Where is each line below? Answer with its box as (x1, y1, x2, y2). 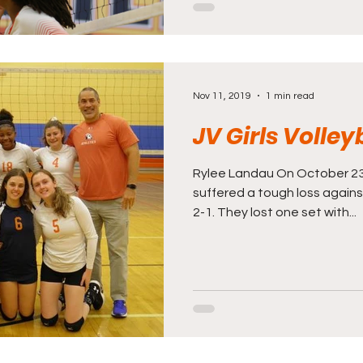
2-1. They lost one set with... (193, 206, 357, 219)
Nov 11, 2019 (193, 90, 251, 101)
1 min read (266, 90, 314, 101)
